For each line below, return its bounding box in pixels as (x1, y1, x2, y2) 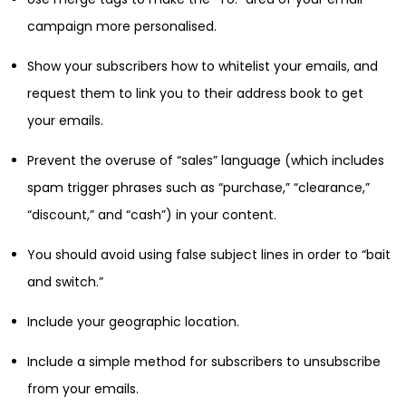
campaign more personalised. (27, 17, 217, 36)
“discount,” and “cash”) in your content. (27, 206, 276, 225)
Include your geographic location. (27, 313, 239, 332)
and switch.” (27, 273, 103, 292)
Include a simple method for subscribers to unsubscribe (27, 353, 381, 372)
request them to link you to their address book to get (27, 84, 363, 103)
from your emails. (27, 380, 139, 399)
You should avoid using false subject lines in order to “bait (27, 246, 391, 265)
